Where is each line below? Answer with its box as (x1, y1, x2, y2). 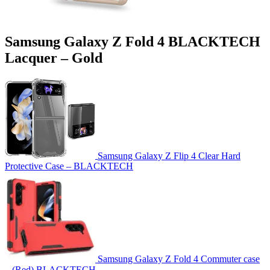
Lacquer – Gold (5, 49, 102, 66)
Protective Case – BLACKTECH (5, 161, 133, 172)
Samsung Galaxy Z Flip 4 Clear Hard (98, 150, 240, 161)
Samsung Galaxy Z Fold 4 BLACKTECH (5, 33, 260, 49)
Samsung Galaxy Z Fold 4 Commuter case (98, 254, 260, 265)
